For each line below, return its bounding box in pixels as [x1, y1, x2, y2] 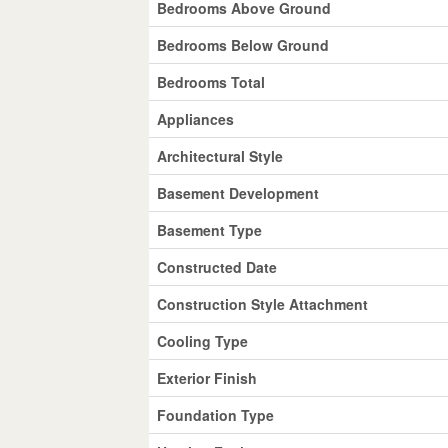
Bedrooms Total [157, 71, 266, 92]
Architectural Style [157, 145, 284, 166]
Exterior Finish [157, 367, 258, 388]
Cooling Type [157, 330, 249, 351]
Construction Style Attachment [157, 293, 369, 314]
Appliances [157, 108, 235, 129]
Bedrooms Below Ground [157, 34, 330, 55]
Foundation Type [157, 404, 275, 425]
